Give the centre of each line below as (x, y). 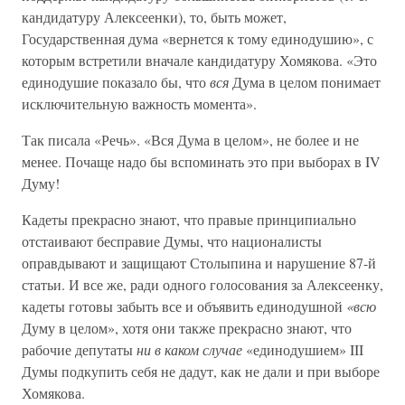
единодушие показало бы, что (116, 82)
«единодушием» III (303, 349)
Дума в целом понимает (305, 82)
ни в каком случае (189, 349)
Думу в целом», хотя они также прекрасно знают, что (187, 328)
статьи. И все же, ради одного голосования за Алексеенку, (202, 284)
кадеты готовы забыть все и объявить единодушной (184, 306)
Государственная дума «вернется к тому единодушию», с (198, 38)
